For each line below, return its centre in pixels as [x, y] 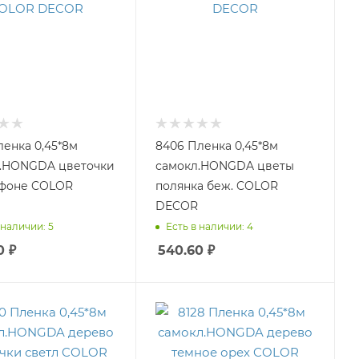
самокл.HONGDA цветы [224, 165]
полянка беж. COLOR [216, 186]
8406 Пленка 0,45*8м [216, 145]
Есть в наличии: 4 [209, 227]
